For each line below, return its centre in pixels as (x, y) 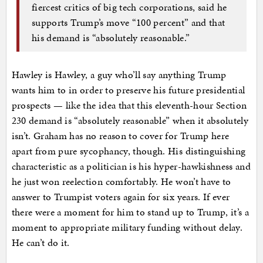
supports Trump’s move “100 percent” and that (129, 23)
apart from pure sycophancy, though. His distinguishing (129, 151)
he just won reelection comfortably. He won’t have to (121, 181)
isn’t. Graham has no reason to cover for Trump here (120, 135)
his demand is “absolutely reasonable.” (111, 38)
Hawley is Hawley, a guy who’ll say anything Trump (119, 74)
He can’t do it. (41, 242)
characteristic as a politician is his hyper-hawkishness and (131, 166)
